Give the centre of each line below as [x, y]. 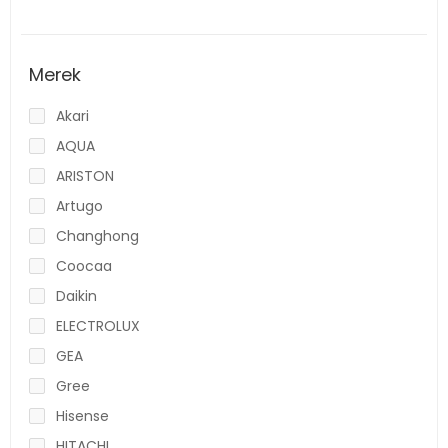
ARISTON [85, 175]
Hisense [82, 415]
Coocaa [84, 265]
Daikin [76, 295]
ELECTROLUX [98, 325]
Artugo [79, 205]
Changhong [97, 235]
